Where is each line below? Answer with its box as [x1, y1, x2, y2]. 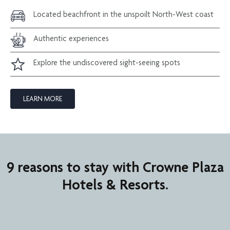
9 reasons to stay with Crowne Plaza [6, 158, 224, 176]
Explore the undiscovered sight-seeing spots [33, 57, 180, 67]
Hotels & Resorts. [62, 175, 168, 193]
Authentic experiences [33, 33, 109, 43]
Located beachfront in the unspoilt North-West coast [33, 9, 214, 19]
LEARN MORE [23, 94, 62, 103]
